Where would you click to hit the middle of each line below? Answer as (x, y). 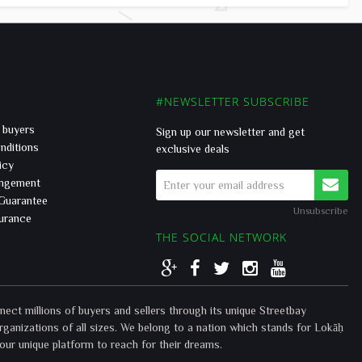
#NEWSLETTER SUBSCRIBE (233, 101)
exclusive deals (193, 149)
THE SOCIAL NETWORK (221, 237)
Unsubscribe (321, 210)
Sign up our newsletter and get (230, 132)
